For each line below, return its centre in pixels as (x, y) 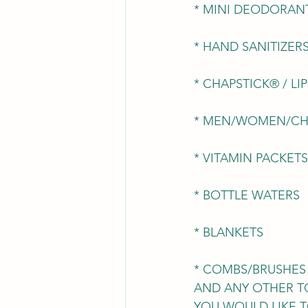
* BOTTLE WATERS (247, 195)
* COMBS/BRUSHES (250, 269)
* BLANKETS (229, 232)
